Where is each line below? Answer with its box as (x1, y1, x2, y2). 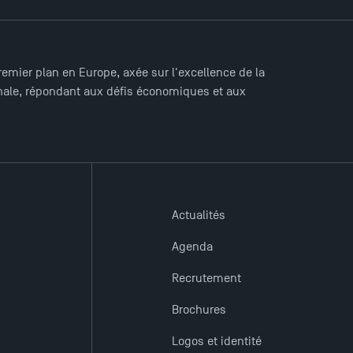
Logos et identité (171, 334, 262, 348)
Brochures (171, 303, 226, 317)
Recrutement (171, 271, 241, 285)
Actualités (171, 208, 225, 222)
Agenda (171, 240, 213, 254)
